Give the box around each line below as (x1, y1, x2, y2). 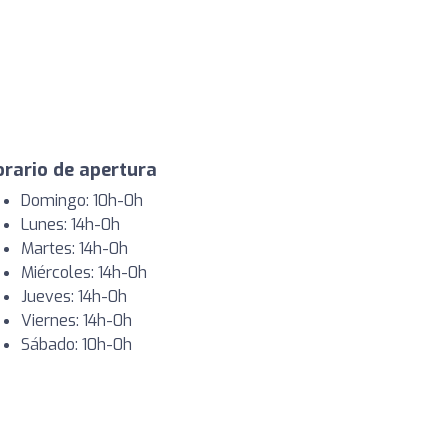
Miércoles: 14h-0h (21, 261, 147, 283)
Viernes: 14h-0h (21, 309, 132, 331)
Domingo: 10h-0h (21, 189, 143, 211)
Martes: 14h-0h (21, 237, 128, 259)
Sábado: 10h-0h (21, 333, 132, 355)
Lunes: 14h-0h (21, 213, 120, 235)
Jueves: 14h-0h (21, 285, 127, 307)
